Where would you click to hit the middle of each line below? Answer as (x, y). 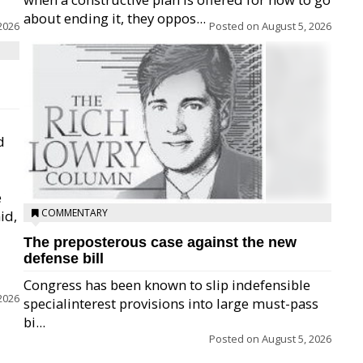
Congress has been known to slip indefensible (167, 285)
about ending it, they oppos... (115, 18)
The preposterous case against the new (160, 242)
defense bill (64, 258)
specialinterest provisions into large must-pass (171, 303)
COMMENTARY (75, 213)
